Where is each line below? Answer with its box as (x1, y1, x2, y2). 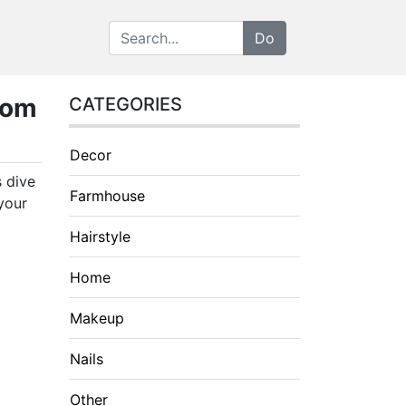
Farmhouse (70, 187, 145, 205)
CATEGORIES (69, 93, 182, 115)
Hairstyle (70, 227, 130, 246)
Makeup (70, 309, 124, 327)
